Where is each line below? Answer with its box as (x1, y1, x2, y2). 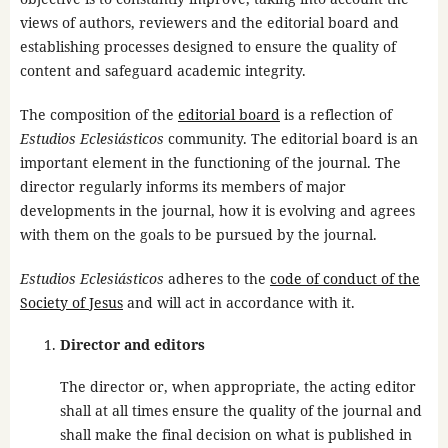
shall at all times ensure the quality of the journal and (59, 401, 422, 421)
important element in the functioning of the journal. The (19, 153, 401, 173)
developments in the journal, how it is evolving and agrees (19, 201, 415, 221)
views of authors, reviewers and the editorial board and (19, 13, 399, 33)
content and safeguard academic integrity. (19, 61, 306, 81)
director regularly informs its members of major (19, 177, 346, 197)
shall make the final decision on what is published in (59, 425, 412, 445)
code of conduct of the (269, 269, 420, 289)
